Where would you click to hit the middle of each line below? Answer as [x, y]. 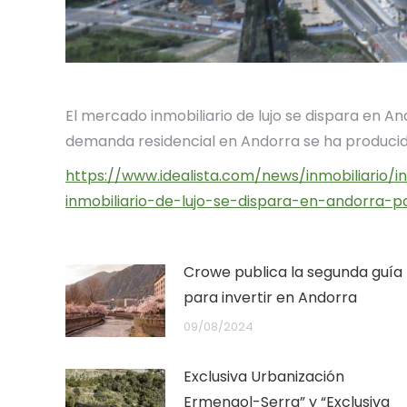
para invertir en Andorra [270, 297]
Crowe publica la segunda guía [293, 272]
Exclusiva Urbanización [264, 376]
